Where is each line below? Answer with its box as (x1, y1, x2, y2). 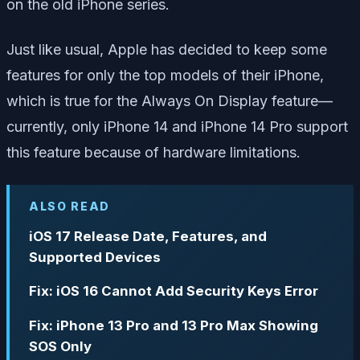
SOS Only (29, 338, 92, 355)
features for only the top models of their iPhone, (6, 66, 324, 84)
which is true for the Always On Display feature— (6, 92, 333, 109)
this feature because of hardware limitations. (6, 143, 301, 161)
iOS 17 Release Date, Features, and (29, 227, 267, 244)
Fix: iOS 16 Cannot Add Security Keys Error (29, 283, 318, 300)
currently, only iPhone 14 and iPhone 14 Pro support (6, 117, 348, 135)
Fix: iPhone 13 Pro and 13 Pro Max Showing (29, 317, 318, 334)
